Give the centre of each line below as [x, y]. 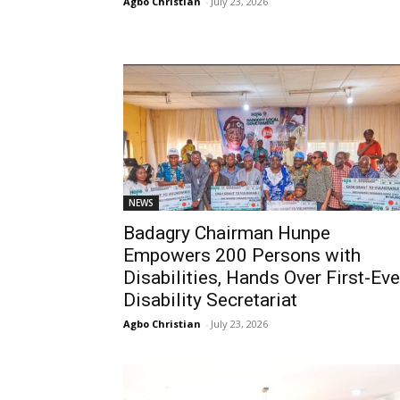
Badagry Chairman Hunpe [227, 233]
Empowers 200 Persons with [242, 255]
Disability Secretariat [210, 300]
